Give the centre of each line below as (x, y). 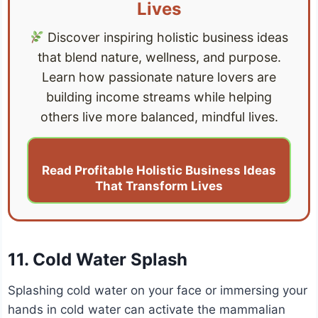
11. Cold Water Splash (98, 259)
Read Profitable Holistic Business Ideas (159, 170)
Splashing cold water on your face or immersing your (158, 290)
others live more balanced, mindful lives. (159, 116)
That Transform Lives (159, 186)
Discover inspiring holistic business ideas (166, 37)
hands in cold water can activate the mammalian (147, 309)
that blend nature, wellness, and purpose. (159, 57)
